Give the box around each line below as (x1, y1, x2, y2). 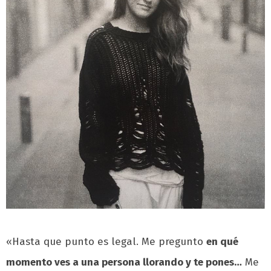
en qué (206, 235, 238, 248)
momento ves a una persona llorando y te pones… (6, 255, 242, 269)
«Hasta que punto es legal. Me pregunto (6, 235, 206, 248)
